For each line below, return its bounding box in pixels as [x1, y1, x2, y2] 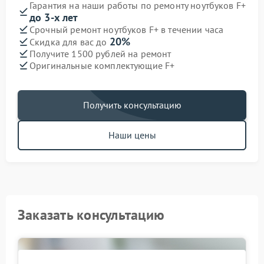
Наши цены [108, 129, 156, 141]
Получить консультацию [82, 99, 181, 111]
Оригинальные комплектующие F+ [29, 59, 175, 71]
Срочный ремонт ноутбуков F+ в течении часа [29, 23, 224, 35]
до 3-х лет [29, 11, 78, 24]
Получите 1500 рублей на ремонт [29, 47, 171, 60]
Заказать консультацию [18, 206, 165, 224]
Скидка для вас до [29, 36, 110, 48]
